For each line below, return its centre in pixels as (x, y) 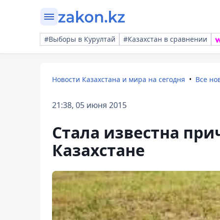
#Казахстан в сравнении (165, 39)
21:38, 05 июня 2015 (89, 105)
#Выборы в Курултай (80, 39)
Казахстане (98, 150)
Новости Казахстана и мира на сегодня (119, 79)
